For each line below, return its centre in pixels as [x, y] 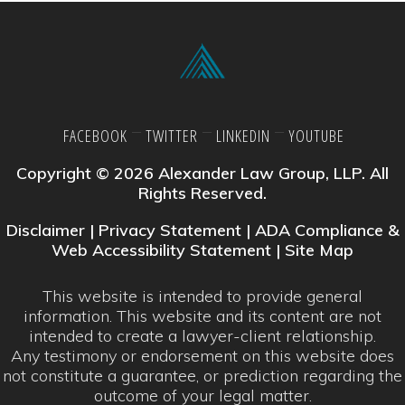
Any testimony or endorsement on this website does [202, 355]
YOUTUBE [316, 135]
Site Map [319, 250]
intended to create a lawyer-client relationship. [202, 335]
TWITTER [171, 135]
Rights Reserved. [202, 193]
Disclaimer [45, 230]
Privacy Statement [170, 230]
